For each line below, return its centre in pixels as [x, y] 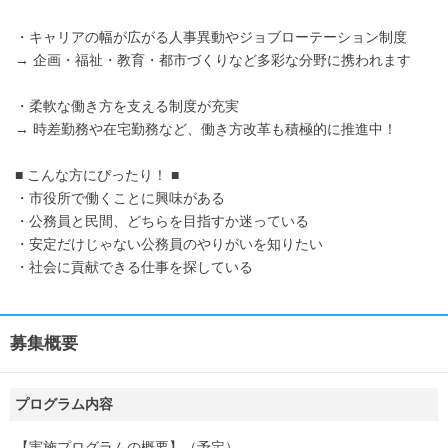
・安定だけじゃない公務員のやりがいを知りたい [169, 243]
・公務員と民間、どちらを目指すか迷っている [162, 220]
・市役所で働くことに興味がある [120, 197]
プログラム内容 [64, 403]
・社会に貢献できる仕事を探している [134, 266]
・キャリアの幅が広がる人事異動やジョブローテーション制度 [211, 36]
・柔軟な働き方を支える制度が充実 [127, 105]
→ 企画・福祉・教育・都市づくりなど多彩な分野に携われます [213, 59]
